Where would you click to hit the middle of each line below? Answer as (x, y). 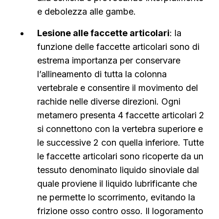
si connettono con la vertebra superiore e (120, 129)
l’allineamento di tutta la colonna (102, 74)
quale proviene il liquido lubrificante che (117, 184)
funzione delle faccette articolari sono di (118, 47)
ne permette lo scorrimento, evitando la (116, 197)
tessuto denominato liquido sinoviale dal (118, 170)
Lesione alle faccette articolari (103, 33)
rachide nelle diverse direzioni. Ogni (109, 101)
